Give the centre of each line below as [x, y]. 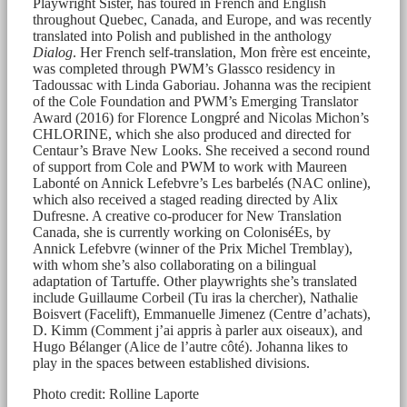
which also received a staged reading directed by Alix [185, 199]
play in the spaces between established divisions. [171, 362]
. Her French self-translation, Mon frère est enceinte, [222, 52]
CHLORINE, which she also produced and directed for [192, 134]
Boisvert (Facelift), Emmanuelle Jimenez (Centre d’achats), [202, 313]
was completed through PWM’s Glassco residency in [184, 68]
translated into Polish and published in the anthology [182, 35]
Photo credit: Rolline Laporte [116, 393]
